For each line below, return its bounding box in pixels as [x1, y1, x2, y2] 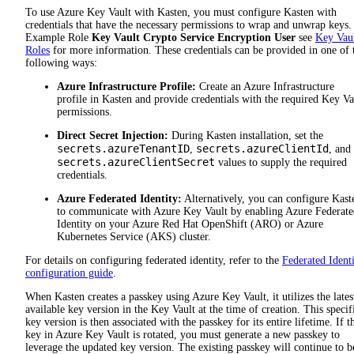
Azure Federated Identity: [57, 193, 182, 205]
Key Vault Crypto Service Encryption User [92, 32, 296, 44]
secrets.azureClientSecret [57, 156, 215, 169]
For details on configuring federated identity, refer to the [25, 254, 282, 267]
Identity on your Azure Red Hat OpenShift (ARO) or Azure [57, 218, 323, 231]
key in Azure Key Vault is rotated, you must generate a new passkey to [25, 329, 340, 341]
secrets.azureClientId [196, 142, 329, 156]
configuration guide [25, 267, 113, 280]
